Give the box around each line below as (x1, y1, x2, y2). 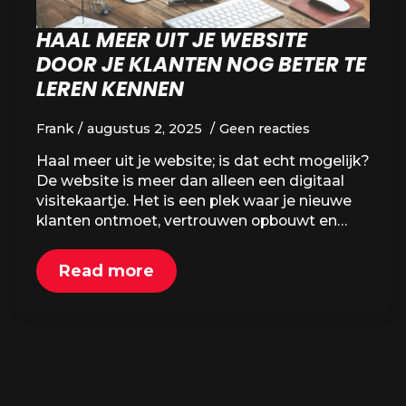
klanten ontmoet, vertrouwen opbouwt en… (36, 212, 347, 229)
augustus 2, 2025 (87, 121, 206, 137)
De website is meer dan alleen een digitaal (36, 172, 344, 189)
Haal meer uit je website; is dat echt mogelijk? (36, 152, 370, 169)
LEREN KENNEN (36, 74, 184, 103)
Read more (59, 261, 154, 281)
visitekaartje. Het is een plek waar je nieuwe (36, 192, 352, 209)
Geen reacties (219, 121, 310, 137)
